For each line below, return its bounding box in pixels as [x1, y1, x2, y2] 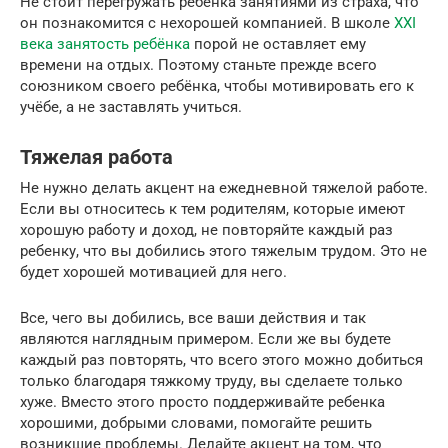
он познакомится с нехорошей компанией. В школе [20, 13, 394, 32]
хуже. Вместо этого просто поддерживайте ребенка [20, 392, 385, 411]
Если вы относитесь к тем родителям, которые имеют [20, 199, 405, 218]
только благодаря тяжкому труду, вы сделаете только [20, 371, 403, 390]
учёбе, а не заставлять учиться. [20, 97, 242, 116]
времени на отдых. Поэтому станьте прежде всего [20, 55, 377, 74]
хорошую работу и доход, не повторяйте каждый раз [20, 220, 393, 239]
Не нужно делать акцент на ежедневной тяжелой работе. [20, 178, 428, 197]
